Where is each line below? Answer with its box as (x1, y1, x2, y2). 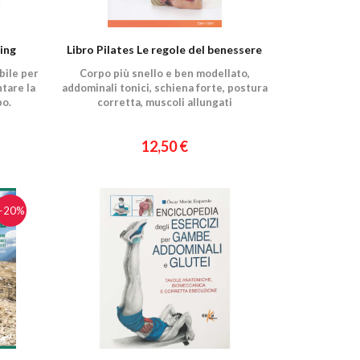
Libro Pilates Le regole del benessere (67, 43, 263, 56)
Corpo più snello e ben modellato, (79, 67, 250, 80)
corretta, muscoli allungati (96, 96, 232, 108)
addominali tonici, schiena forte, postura (61, 81, 268, 94)
